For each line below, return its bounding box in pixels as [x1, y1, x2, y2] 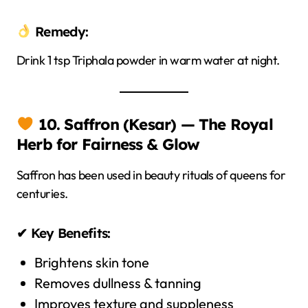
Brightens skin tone [34, 253, 149, 271]
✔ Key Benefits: [16, 224, 111, 241]
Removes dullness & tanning [34, 274, 201, 291]
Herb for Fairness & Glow [16, 134, 200, 154]
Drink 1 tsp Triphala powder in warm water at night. [16, 52, 280, 68]
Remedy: [31, 23, 89, 40]
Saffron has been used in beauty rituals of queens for [16, 166, 286, 183]
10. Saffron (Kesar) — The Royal [38, 114, 273, 134]
